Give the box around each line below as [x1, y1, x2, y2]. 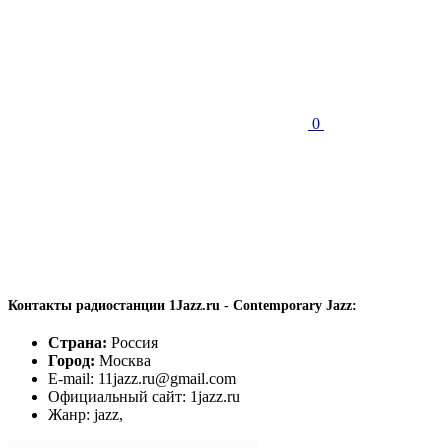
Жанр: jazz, [48, 406, 123, 424]
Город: [48, 352, 95, 370]
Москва [95, 352, 151, 370]
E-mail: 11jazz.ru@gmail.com [48, 370, 236, 388]
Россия [107, 334, 158, 352]
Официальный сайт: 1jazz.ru [48, 388, 240, 406]
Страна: [48, 334, 107, 352]
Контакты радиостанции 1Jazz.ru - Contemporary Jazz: [8, 298, 357, 314]
